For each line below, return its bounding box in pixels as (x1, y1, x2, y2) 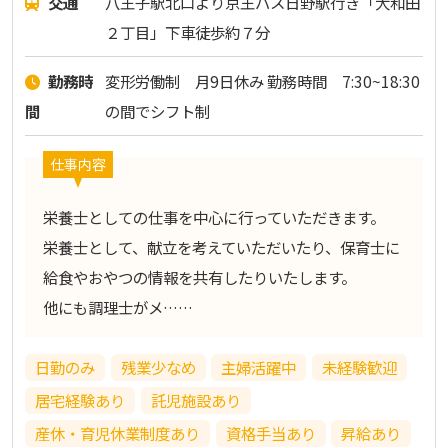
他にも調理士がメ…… (42, 296, 193, 318)
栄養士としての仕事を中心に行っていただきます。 (42, 206, 385, 228)
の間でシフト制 (104, 100, 210, 123)
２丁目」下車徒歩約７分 (104, 21, 270, 44)
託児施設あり (150, 389, 241, 412)
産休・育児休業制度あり (34, 422, 200, 445)
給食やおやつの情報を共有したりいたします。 (42, 266, 356, 288)
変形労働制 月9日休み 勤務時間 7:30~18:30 (104, 70, 420, 93)
